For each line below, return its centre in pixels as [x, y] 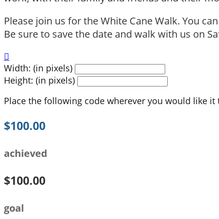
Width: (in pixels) [38, 68]
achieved [26, 153]
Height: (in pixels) [39, 80]
